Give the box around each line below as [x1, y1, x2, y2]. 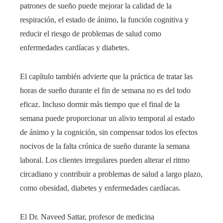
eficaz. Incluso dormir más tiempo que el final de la [20, 100, 180, 109]
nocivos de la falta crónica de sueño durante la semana [20, 141, 190, 150]
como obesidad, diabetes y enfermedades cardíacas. [20, 183, 181, 192]
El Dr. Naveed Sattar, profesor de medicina [20, 212, 154, 221]
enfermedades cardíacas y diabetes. [20, 43, 129, 52]
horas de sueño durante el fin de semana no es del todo [20, 86, 191, 95]
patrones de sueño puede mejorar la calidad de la [20, 1, 172, 10]
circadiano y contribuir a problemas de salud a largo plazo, [20, 169, 203, 178]
